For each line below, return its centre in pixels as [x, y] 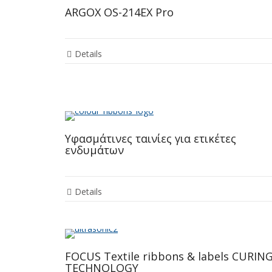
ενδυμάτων [94, 150]
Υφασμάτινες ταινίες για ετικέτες [151, 139]
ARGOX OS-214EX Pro [119, 12]
